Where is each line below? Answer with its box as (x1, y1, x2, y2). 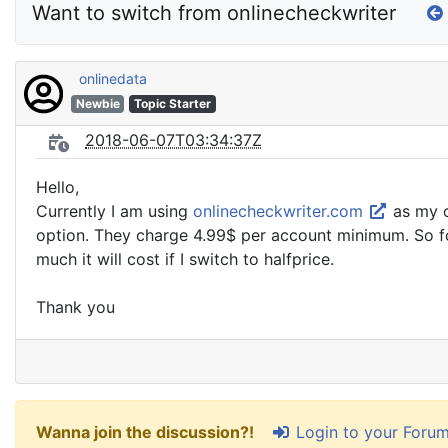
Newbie (75, 96, 120, 111)
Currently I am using (36, 201, 193, 221)
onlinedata (78, 70, 147, 87)
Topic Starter (134, 96, 212, 111)
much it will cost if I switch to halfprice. (36, 249, 334, 269)
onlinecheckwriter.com (193, 201, 368, 221)
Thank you (36, 297, 115, 317)
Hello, (36, 177, 79, 197)
